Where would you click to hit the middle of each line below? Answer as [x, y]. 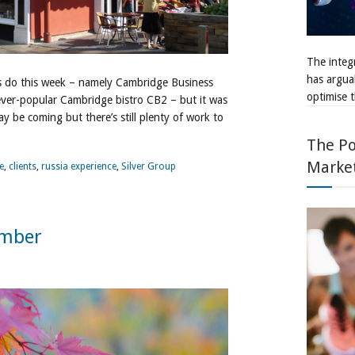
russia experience [79, 166]
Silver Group [149, 166]
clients [23, 166]
